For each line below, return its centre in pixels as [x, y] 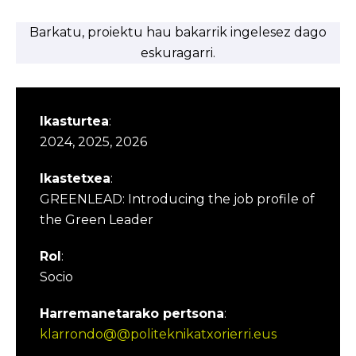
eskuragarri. [178, 53]
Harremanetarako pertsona [132, 313]
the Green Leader [97, 220]
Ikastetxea [75, 178]
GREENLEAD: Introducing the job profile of [177, 199]
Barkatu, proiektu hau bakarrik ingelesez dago [178, 32]
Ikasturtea [74, 121]
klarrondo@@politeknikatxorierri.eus [158, 334]
